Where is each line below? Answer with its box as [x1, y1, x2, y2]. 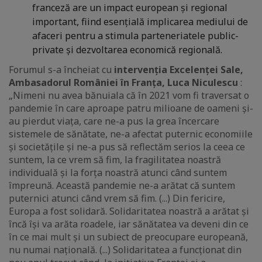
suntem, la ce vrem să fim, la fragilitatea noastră [9, 153, 221, 167]
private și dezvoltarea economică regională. [32, 43, 222, 57]
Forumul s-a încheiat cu [9, 63, 114, 77]
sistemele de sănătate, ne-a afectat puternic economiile [9, 127, 253, 141]
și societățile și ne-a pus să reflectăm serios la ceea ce [9, 140, 245, 154]
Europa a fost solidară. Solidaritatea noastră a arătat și [9, 205, 249, 218]
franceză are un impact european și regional [32, 1, 227, 15]
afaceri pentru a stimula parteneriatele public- [32, 29, 239, 43]
